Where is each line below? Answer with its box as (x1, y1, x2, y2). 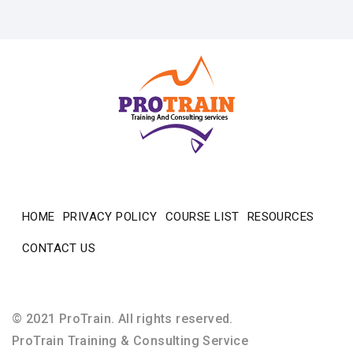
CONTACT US (22, 241, 95, 256)
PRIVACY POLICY (63, 210, 158, 225)
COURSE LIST (165, 210, 240, 225)
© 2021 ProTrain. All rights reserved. (12, 311, 233, 327)
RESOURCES (247, 210, 314, 225)
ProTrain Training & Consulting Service (12, 333, 249, 349)
